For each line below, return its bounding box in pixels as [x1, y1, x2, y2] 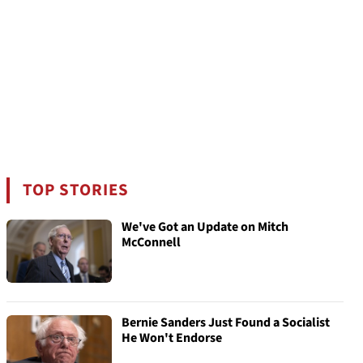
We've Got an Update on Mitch [122, 218, 288, 236]
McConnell [122, 233, 181, 251]
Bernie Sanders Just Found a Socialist [122, 314, 330, 331]
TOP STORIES [23, 178, 130, 202]
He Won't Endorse [122, 329, 222, 347]
